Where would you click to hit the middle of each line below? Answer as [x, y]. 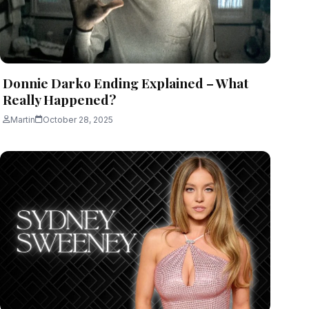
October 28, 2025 [78, 119]
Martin [23, 119]
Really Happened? [59, 99]
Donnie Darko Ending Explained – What [126, 82]
